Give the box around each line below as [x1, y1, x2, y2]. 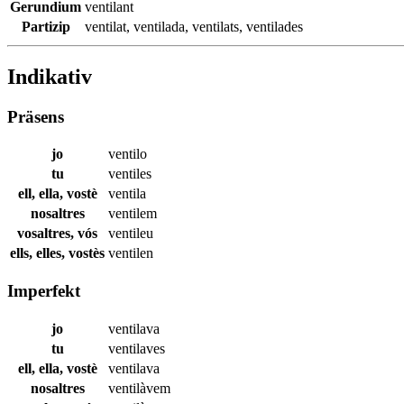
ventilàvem [108, 380, 170, 396]
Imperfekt [7, 281, 80, 301]
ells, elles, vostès [10, 245, 105, 262]
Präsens [7, 106, 64, 126]
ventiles [108, 166, 151, 182]
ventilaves [108, 340, 165, 356]
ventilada [133, 18, 185, 34]
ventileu [108, 225, 153, 242]
